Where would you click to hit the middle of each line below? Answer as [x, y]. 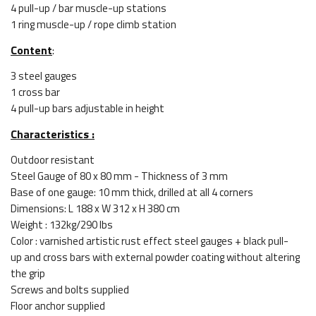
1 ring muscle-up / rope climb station [93, 24]
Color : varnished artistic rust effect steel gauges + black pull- [150, 241]
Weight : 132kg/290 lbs [62, 225]
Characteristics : [53, 134]
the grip [28, 273]
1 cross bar [35, 92]
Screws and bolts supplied [71, 290]
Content [31, 50]
